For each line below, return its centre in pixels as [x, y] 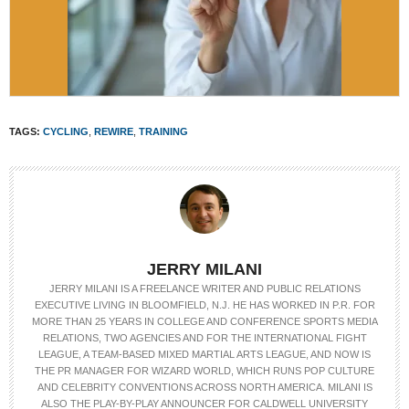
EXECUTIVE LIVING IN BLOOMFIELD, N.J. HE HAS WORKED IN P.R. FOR [204, 305]
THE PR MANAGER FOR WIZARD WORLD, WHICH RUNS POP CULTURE [204, 371]
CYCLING [66, 131]
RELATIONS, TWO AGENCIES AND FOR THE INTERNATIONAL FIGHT [204, 338]
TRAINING [163, 131]
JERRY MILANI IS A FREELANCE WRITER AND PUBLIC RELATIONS [204, 288]
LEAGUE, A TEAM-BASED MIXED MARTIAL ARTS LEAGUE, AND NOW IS [204, 354]
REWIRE [114, 131]
